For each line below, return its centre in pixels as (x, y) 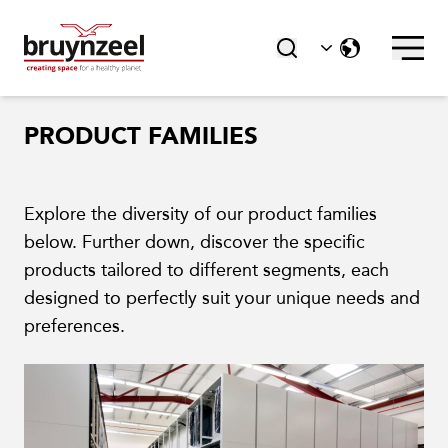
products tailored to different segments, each (206, 270)
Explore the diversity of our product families (200, 214)
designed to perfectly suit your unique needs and (222, 298)
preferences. (77, 326)
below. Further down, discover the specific (194, 242)
